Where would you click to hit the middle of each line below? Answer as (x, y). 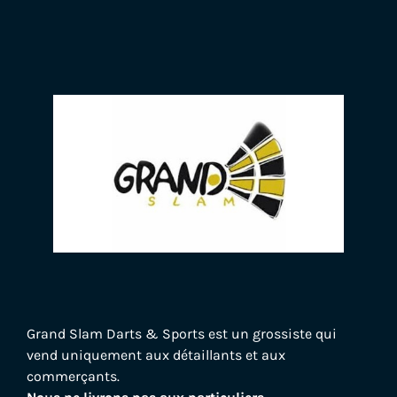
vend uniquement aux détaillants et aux (156, 354)
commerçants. (73, 376)
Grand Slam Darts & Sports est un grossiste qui (182, 333)
